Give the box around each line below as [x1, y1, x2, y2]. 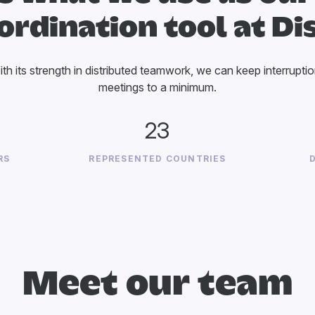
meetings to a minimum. [98, 80, 217, 94]
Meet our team [22, 271, 292, 299]
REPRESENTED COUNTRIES [89, 153, 226, 164]
